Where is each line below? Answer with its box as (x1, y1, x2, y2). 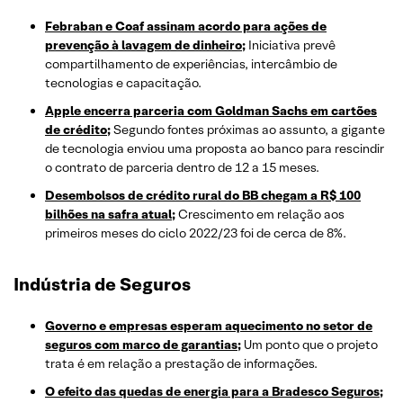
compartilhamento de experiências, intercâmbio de (45, 56, 337, 73)
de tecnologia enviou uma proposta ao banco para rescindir (45, 140, 384, 157)
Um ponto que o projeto (241, 336, 378, 354)
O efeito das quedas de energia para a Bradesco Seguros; (45, 383, 383, 400)
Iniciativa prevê (246, 37, 336, 54)
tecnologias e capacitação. (45, 75, 201, 92)
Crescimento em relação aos (175, 206, 345, 223)
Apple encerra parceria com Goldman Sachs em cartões (45, 103, 377, 120)
